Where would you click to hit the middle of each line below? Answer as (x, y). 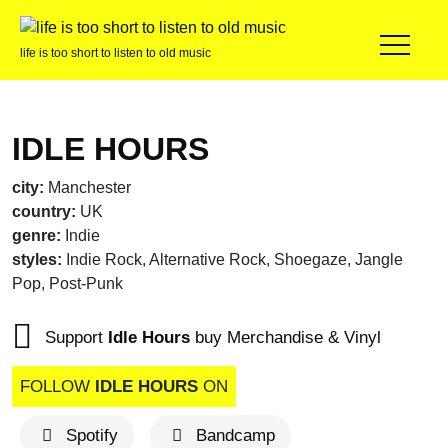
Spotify (91, 435)
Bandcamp (235, 435)
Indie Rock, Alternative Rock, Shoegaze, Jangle (234, 259)
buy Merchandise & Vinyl (285, 338)
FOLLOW (57, 386)
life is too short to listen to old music (115, 52)
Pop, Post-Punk (67, 283)
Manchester (89, 187)
